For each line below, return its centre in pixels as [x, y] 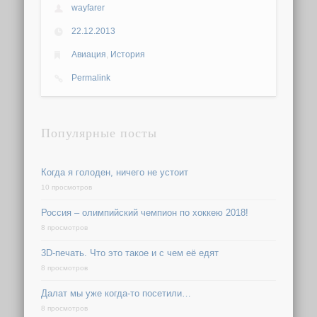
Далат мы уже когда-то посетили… [116, 294]
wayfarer [88, 8]
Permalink [91, 78]
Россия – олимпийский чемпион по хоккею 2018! [145, 213]
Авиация [89, 55]
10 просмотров [67, 188]
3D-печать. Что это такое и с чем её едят [130, 253]
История [128, 55]
